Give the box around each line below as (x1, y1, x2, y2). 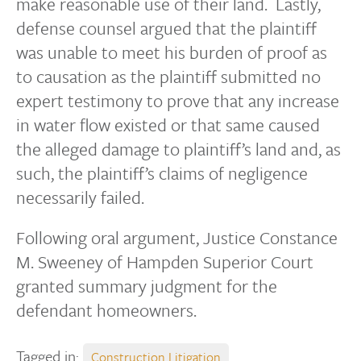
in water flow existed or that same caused (16, 112, 320, 137)
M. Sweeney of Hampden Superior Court (16, 249, 313, 274)
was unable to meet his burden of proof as (16, 39, 327, 64)
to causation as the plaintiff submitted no (16, 64, 321, 89)
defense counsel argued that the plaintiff (16, 15, 317, 40)
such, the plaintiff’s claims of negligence (16, 160, 308, 185)
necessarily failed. (16, 185, 144, 210)
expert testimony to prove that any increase (16, 88, 339, 113)
